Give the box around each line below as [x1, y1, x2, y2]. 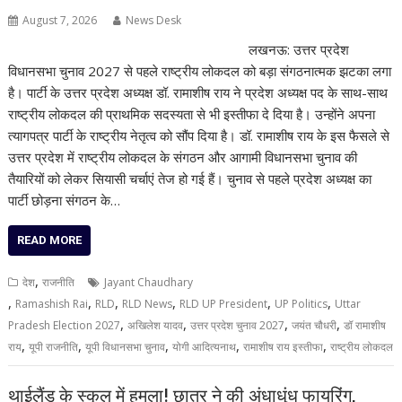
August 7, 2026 [22, 12, 98, 28]
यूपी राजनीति [29, 338, 79, 354]
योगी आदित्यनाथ [172, 338, 237, 354]
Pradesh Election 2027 [8, 317, 121, 333]
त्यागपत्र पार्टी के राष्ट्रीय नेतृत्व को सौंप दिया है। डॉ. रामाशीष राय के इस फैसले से [8, 126, 390, 144]
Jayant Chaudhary [104, 274, 194, 290]
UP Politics [275, 295, 328, 311]
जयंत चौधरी [292, 317, 337, 333]
